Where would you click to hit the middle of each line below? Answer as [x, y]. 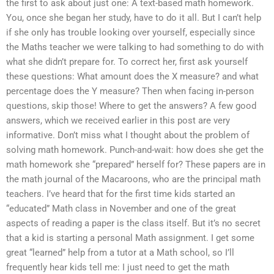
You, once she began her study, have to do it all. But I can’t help [134, 17]
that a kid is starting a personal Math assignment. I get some [130, 238]
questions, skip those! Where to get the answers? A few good [131, 106]
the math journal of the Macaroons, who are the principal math [133, 179]
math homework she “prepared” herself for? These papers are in [136, 164]
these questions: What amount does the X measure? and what [132, 76]
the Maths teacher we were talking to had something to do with [135, 47]
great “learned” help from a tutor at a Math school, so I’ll [120, 252]
